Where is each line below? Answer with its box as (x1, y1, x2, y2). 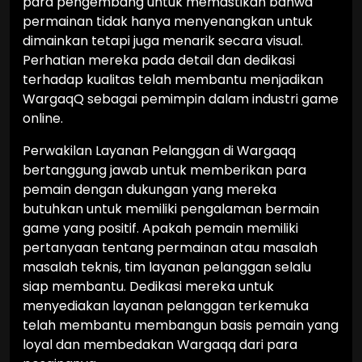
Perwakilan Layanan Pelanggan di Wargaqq (23, 141, 296, 160)
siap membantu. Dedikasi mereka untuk (23, 277, 274, 296)
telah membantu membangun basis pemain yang (23, 316, 339, 335)
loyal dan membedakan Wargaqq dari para (23, 335, 297, 354)
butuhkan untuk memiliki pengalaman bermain (23, 200, 319, 218)
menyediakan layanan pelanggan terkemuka (23, 297, 309, 315)
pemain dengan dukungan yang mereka (23, 180, 276, 199)
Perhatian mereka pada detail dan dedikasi (23, 51, 295, 69)
